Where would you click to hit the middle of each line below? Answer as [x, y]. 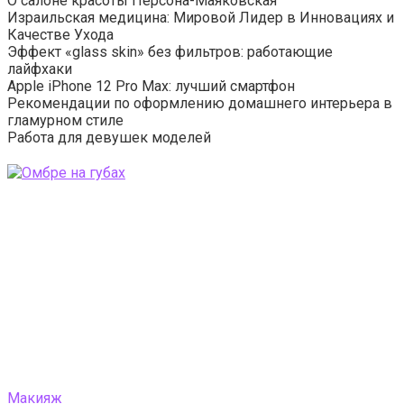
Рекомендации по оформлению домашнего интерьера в [200, 103]
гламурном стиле [65, 120]
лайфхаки [40, 69]
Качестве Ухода [60, 35]
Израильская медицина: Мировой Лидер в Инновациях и [201, 18]
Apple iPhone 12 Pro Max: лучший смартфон [151, 86]
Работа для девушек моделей [109, 138]
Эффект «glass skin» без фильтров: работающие [170, 52]
